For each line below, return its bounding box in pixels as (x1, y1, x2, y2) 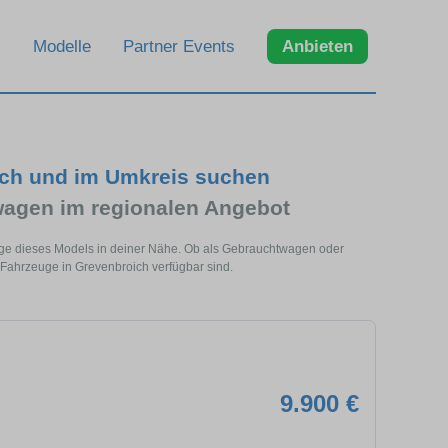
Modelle (33, 36, 91, 56)
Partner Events (123, 36, 235, 56)
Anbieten (282, 36, 353, 56)
